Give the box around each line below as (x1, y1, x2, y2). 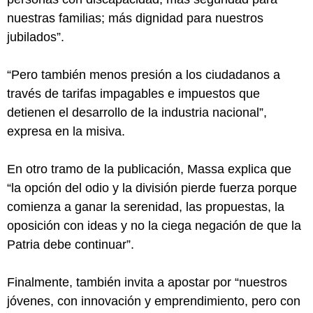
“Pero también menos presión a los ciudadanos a (7, 67, 280, 82)
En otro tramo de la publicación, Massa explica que (7, 161, 291, 176)
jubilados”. (7, 29, 64, 44)
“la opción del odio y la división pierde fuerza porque (7, 180, 297, 195)
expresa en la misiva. (7, 124, 125, 138)
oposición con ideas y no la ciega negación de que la (7, 218, 301, 233)
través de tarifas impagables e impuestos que (7, 86, 260, 101)
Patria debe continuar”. (7, 237, 134, 252)
